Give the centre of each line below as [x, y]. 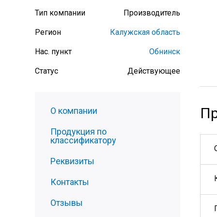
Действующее [154, 71]
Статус [46, 71]
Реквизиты [72, 161]
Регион [48, 32]
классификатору [83, 140]
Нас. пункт [53, 52]
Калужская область [145, 32]
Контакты [70, 182]
